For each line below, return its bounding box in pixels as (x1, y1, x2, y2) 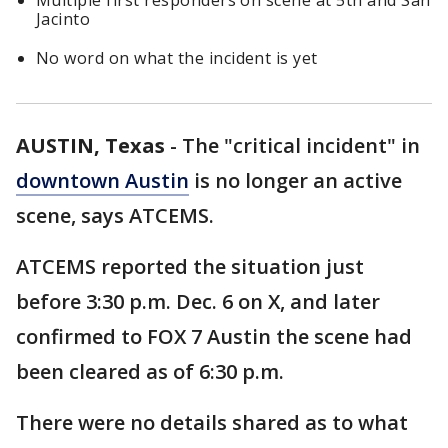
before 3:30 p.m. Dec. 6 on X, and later (16, 288, 380, 315)
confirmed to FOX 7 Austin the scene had (16, 323, 412, 350)
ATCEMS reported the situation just (16, 253, 364, 280)
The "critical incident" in (182, 132, 420, 159)
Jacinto (36, 8, 91, 30)
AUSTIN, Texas (16, 132, 165, 159)
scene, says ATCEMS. (16, 202, 214, 229)
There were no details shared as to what (16, 409, 408, 436)
